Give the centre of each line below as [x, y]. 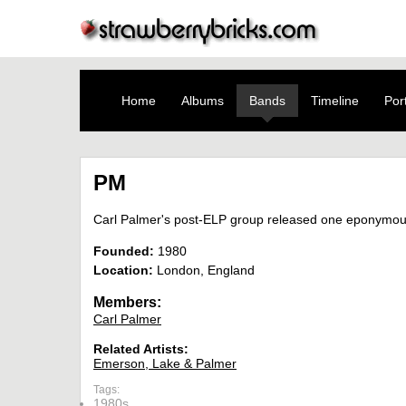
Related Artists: [141, 349]
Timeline [335, 101]
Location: [123, 271]
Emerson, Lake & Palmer [165, 364]
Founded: [124, 251]
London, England [204, 271]
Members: [127, 303]
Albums [203, 101]
